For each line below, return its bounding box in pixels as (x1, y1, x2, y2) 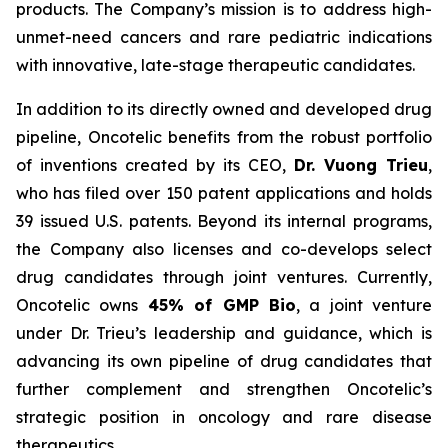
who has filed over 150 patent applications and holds (16, 183, 432, 203)
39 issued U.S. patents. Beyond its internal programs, (16, 211, 432, 231)
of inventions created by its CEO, (16, 155, 294, 175)
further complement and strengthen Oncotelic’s (16, 379, 432, 399)
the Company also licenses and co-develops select (16, 239, 432, 259)
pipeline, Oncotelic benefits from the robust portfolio (16, 127, 432, 147)
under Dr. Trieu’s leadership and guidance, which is (16, 323, 432, 343)
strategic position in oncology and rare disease (16, 407, 432, 427)
